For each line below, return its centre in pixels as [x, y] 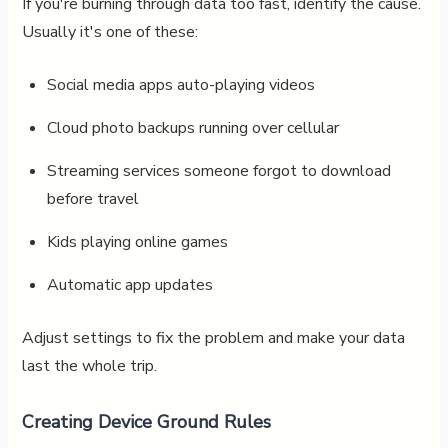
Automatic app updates [129, 284]
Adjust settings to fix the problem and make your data [213, 337]
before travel [92, 198]
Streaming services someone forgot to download [218, 170]
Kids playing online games [137, 241]
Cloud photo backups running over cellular [192, 127]
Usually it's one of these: [109, 31]
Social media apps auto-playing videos [180, 84]
